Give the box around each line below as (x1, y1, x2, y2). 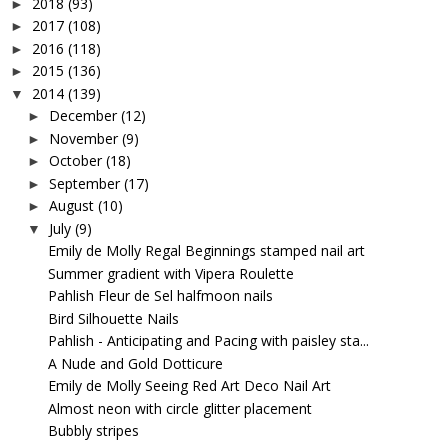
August (48, 196, 94, 216)
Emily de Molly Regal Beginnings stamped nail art (47, 241, 365, 261)
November (48, 128, 118, 148)
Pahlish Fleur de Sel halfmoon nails (47, 286, 273, 306)
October (48, 151, 102, 171)
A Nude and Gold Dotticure (47, 353, 223, 373)
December (48, 106, 117, 126)
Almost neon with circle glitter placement (47, 398, 312, 418)
